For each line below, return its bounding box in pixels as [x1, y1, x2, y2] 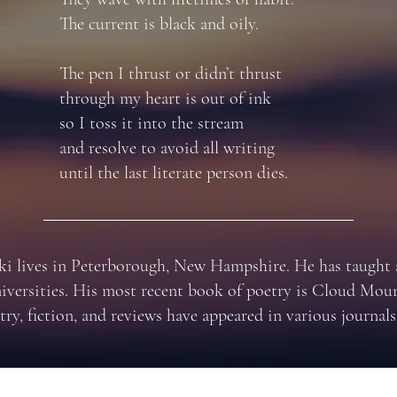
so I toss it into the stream [59, 113, 244, 134]
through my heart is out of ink [59, 88, 271, 109]
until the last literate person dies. [59, 162, 288, 183]
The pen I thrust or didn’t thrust [59, 63, 282, 84]
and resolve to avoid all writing [59, 137, 275, 159]
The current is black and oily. [59, 13, 259, 35]
